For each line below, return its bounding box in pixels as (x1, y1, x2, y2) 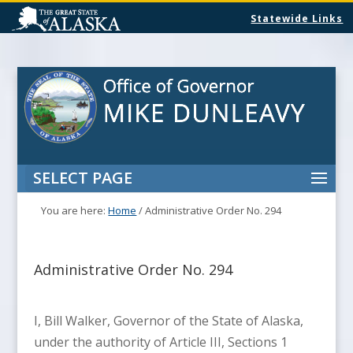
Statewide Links (251, 12, 344, 25)
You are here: (41, 203, 109, 217)
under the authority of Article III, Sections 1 (33, 333, 288, 351)
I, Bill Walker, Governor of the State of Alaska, (33, 311, 303, 329)
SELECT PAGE (33, 166, 133, 188)
